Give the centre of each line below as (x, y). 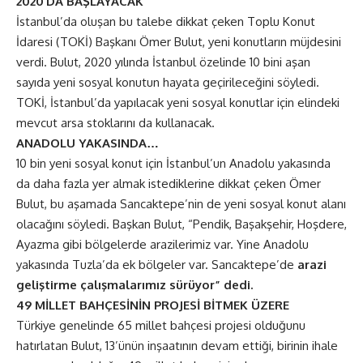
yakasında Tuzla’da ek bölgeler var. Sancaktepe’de (157, 264)
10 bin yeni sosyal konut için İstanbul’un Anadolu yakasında (173, 163)
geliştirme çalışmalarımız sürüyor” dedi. (135, 284)
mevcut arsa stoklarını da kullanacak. (115, 122)
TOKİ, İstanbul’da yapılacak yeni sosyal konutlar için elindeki (178, 102)
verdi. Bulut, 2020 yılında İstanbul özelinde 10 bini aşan (163, 62)
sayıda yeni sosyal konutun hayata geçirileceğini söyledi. (168, 82)
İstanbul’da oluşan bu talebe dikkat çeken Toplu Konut (166, 21)
